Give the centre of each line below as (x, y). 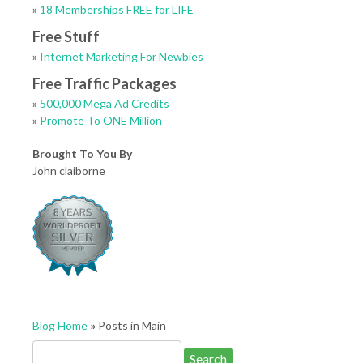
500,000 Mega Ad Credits (105, 103)
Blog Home (60, 325)
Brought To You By (82, 154)
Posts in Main (131, 325)
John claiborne (69, 171)
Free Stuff (66, 36)
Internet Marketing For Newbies (122, 56)
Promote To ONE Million (101, 120)
